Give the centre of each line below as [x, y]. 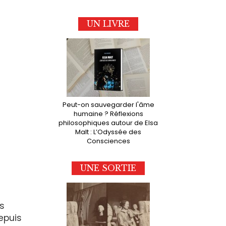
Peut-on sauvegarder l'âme [108, 104]
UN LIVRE [108, 23]
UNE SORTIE [108, 168]
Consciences [108, 141]
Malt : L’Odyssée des [108, 132]
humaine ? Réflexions [108, 114]
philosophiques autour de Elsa [108, 123]
